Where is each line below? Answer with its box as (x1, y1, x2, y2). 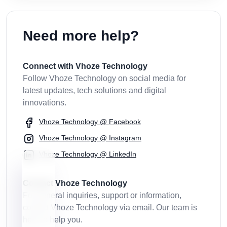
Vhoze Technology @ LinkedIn (39, 150, 136, 159)
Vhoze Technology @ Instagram (39, 134, 141, 142)
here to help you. (23, 215, 83, 224)
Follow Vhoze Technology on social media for (23, 74, 186, 83)
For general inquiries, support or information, (23, 191, 181, 200)
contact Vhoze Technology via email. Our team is (23, 203, 197, 212)
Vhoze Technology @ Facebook (39, 118, 141, 126)
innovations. (23, 98, 66, 107)
